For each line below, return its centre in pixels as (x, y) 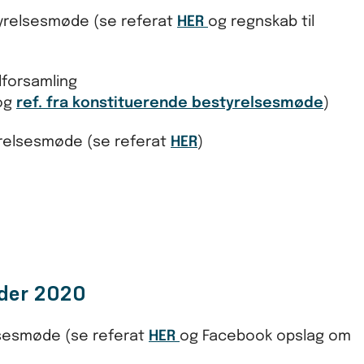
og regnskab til (261, 22)
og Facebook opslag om (265, 336)
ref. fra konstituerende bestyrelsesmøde (170, 103)
